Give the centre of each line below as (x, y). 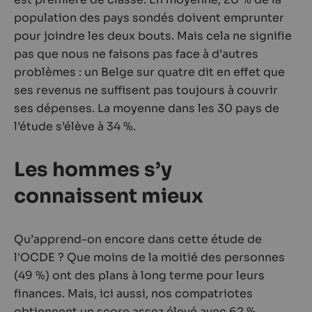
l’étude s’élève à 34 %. (75, 126)
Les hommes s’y (93, 170)
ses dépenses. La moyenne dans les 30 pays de (147, 108)
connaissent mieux (109, 196)
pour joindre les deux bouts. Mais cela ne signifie (153, 36)
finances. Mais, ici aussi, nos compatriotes (133, 294)
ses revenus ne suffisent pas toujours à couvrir (146, 90)
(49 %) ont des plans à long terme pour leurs (139, 275)
